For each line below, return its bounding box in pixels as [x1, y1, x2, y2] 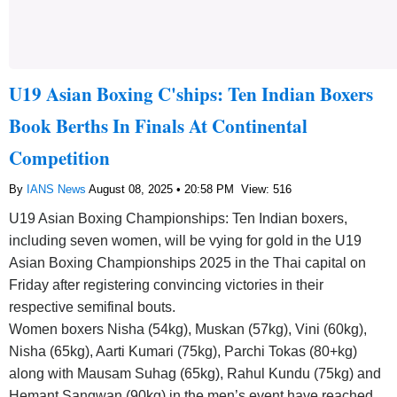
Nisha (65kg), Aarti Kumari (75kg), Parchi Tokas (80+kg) [9, 343, 357, 359]
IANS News [27, 182, 89, 196]
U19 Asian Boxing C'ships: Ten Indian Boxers [9, 80, 373, 107]
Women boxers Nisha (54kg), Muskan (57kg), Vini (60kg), [9, 321, 367, 337]
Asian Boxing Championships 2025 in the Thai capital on [9, 254, 366, 270]
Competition [9, 144, 110, 171]
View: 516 [241, 182, 292, 196]
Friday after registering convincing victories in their [9, 276, 323, 292]
